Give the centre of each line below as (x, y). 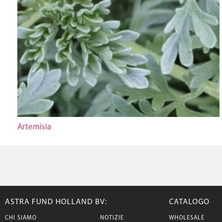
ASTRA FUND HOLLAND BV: (56, 202)
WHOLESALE (187, 218)
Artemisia (34, 127)
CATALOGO (189, 202)
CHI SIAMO (21, 218)
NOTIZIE (112, 218)
